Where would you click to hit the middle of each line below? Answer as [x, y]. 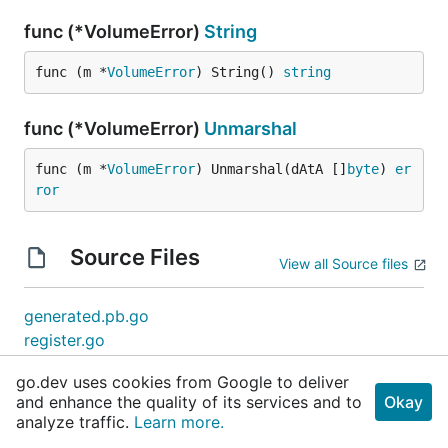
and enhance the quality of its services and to [189, 402]
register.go [64, 340]
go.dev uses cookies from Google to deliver [182, 382]
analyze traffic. [75, 422]
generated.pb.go [86, 316]
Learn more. [179, 422]
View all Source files [343, 263]
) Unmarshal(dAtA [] [271, 169]
